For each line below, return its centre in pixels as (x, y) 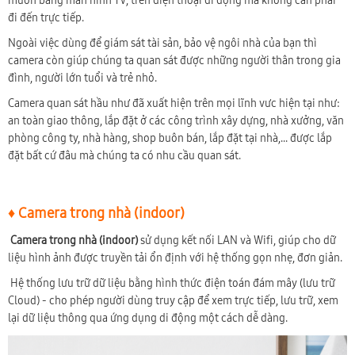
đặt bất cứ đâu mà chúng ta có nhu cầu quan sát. (126, 156)
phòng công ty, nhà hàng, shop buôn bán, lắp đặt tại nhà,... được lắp (170, 139)
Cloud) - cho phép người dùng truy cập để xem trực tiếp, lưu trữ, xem (173, 301)
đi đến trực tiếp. (47, 18)
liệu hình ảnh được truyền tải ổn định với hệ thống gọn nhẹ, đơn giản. (175, 258)
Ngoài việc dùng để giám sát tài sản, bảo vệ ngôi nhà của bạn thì (162, 44)
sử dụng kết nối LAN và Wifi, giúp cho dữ (237, 241)
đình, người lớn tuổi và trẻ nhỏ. (84, 78)
